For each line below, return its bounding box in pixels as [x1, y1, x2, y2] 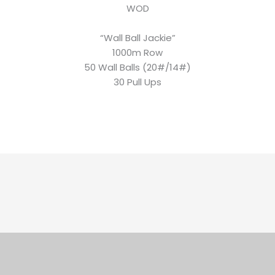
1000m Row [112, 46, 163, 60]
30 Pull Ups [114, 76, 161, 89]
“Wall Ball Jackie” [99, 31, 176, 45]
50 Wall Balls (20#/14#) [84, 61, 191, 74]
